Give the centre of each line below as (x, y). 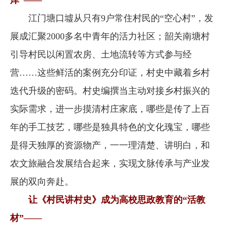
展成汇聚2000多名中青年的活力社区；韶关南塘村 (110, 36)
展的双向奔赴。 (42, 182)
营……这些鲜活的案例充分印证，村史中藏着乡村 (110, 73)
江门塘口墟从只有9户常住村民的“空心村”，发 (112, 18)
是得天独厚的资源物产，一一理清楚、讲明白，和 (110, 145)
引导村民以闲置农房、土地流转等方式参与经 (101, 54)
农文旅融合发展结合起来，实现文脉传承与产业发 (110, 163)
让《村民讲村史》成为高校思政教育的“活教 (112, 200)
